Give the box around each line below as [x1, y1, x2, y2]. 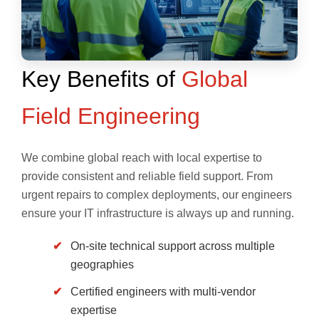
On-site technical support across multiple [70, 240, 275, 253]
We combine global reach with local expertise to [21, 152, 262, 164]
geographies [70, 258, 134, 271]
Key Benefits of [21, 66, 182, 93]
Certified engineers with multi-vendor [70, 286, 256, 298]
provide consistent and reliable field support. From [21, 170, 273, 183]
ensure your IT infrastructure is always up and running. [21, 207, 294, 220]
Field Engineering [21, 103, 200, 130]
